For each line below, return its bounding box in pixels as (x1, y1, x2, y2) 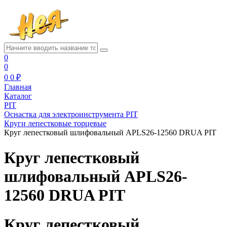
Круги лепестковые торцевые (4, 119, 106, 128)
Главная (4, 83, 31, 92)
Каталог (4, 92, 32, 101)
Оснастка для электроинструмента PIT (4, 110, 138, 119)
